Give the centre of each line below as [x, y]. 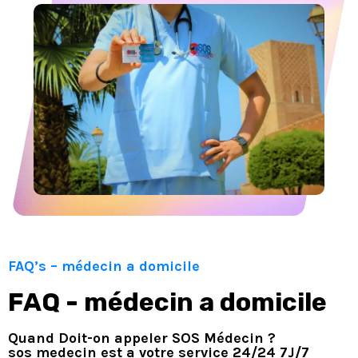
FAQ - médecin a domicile [167, 302]
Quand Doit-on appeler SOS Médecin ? [142, 338]
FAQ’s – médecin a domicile [104, 266]
